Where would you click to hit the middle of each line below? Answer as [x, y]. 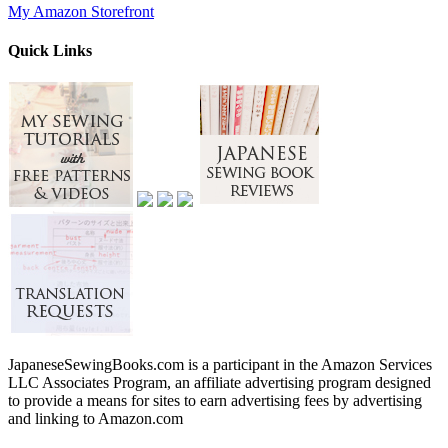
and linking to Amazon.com [95, 418]
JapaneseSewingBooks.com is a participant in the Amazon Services [220, 364]
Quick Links [50, 51]
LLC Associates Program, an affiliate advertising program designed [219, 382]
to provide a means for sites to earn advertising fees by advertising [215, 400]
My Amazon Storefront [81, 12]
